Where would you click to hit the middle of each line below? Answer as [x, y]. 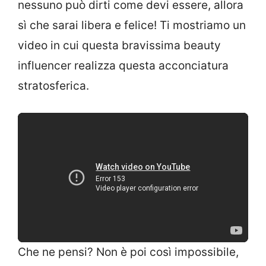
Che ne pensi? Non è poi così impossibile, [128, 252]
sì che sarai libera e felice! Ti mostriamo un [132, 25]
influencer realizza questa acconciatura [123, 65]
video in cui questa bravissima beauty [119, 45]
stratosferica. [53, 85]
